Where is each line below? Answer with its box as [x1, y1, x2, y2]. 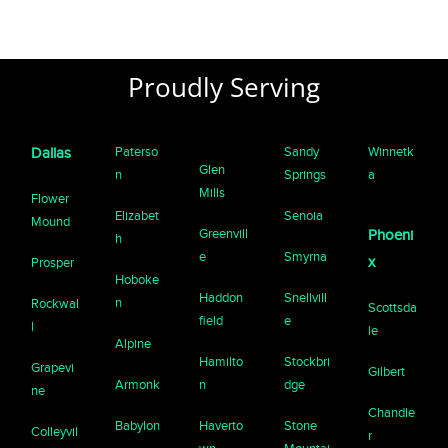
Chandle [367, 405, 415, 421]
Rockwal [31, 296, 80, 312]
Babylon [115, 418, 161, 434]
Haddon [199, 290, 244, 306]
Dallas [31, 145, 72, 162]
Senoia [283, 208, 323, 224]
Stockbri [283, 354, 330, 370]
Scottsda [367, 300, 417, 316]
